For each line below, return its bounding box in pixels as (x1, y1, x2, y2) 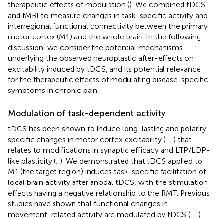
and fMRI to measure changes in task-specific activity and (8, 10, 208, 20)
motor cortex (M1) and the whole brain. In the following (8, 32, 201, 41)
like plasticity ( (8, 156, 56, 165)
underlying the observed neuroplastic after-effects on (8, 53, 194, 63)
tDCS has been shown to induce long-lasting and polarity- (8, 124, 210, 133)
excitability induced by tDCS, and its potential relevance (8, 64, 201, 73)
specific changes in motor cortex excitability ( (8, 134, 165, 144)
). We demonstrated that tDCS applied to (60, 156, 202, 165)
